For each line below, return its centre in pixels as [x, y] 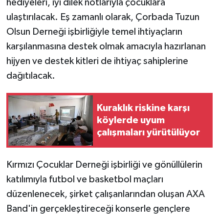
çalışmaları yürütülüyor [148, 132]
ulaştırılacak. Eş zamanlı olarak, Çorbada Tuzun [103, 17]
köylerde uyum [131, 120]
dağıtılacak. [31, 76]
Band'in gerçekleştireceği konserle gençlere [98, 209]
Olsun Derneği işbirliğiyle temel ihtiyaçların [94, 32]
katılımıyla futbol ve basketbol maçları [85, 180]
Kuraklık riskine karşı [143, 108]
